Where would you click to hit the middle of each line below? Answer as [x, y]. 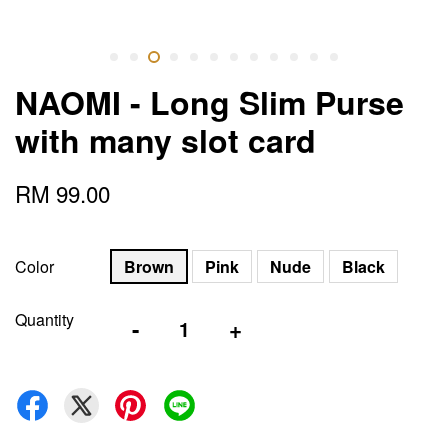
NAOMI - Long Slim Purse [209, 102]
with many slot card [165, 140]
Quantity [44, 319]
